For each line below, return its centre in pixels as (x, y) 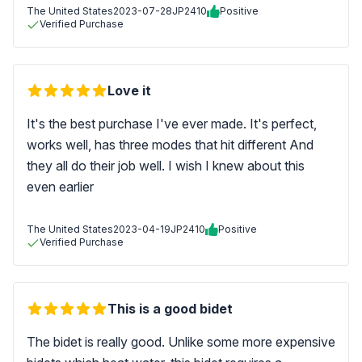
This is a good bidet (170, 309)
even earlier (60, 187)
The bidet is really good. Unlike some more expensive (181, 342)
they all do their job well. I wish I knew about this (166, 166)
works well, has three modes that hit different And (170, 145)
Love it (129, 90)
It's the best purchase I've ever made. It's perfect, (172, 124)
